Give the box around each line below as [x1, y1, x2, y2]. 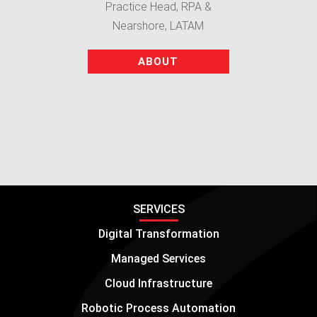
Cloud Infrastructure [105, 276, 212, 290]
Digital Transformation [98, 226, 219, 241]
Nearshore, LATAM [113, 18, 204, 33]
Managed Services [111, 251, 206, 265]
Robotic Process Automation [81, 301, 236, 315]
